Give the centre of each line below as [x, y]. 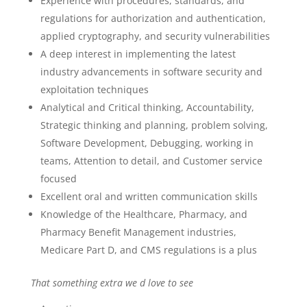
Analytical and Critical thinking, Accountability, [147, 107]
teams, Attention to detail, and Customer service [151, 161]
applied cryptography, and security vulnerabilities [155, 36]
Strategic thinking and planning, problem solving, [154, 125]
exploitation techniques [94, 89]
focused [58, 179]
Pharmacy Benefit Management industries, [138, 232]
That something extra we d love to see [112, 283]
